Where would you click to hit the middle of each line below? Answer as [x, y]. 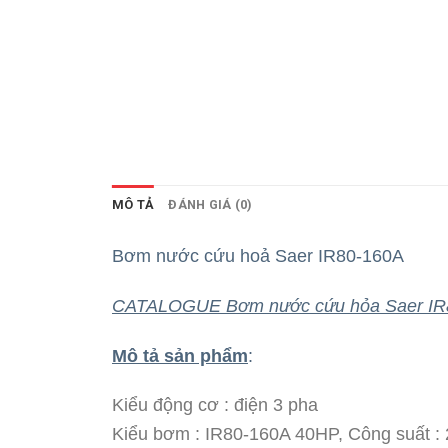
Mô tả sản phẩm [180, 355]
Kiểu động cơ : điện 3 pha [215, 405]
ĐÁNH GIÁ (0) [210, 204]
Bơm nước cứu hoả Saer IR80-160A [258, 255]
